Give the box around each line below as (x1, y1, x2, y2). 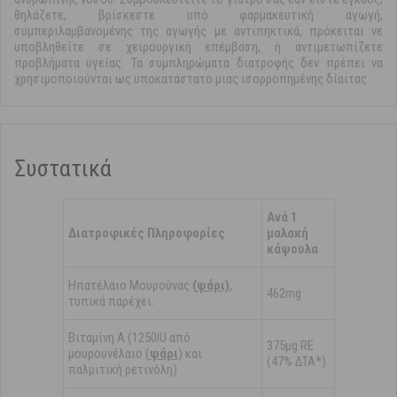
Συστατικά (14, 155, 112, 183)
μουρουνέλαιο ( (67, 346, 150, 362)
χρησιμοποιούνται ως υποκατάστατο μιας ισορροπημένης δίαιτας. (14, 71, 370, 88)
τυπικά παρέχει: (67, 293, 154, 310)
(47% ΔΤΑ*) (266, 354, 326, 370)
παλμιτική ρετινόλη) (67, 362, 177, 378)
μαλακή (266, 225, 308, 242)
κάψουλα (266, 241, 318, 258)
